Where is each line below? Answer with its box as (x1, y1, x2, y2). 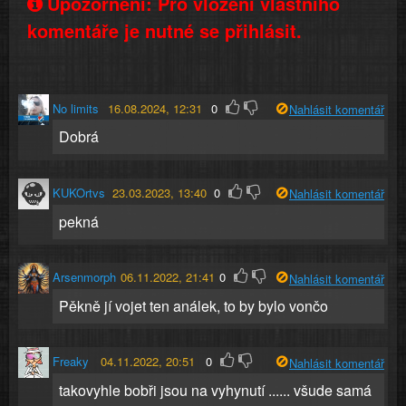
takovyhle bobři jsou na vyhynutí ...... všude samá (58, 379, 372, 401)
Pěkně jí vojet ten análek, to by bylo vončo (58, 295, 328, 316)
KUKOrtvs (52, 184, 105, 201)
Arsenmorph (52, 268, 116, 286)
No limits (52, 99, 99, 117)
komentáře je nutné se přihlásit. (27, 16, 302, 43)
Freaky (52, 353, 89, 371)
